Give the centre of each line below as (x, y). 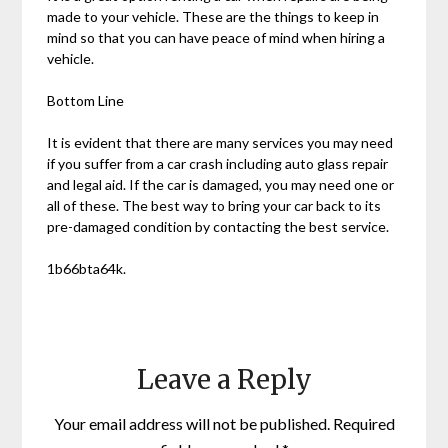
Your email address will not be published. (191, 424)
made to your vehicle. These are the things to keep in (213, 17)
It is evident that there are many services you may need (220, 143)
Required (363, 424)
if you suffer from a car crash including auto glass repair (218, 164)
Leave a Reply (224, 380)
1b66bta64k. (87, 269)
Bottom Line (86, 101)
